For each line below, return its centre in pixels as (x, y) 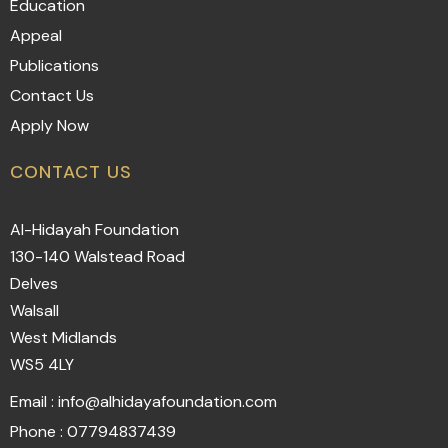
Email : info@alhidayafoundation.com (143, 401)
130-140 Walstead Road (97, 256)
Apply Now (49, 125)
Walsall (34, 310)
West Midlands (63, 337)
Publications (54, 65)
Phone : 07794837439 (93, 431)
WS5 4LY (42, 364)
